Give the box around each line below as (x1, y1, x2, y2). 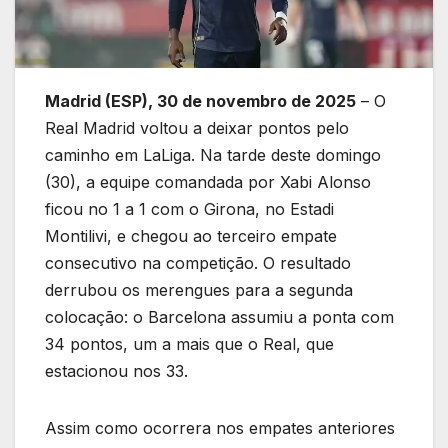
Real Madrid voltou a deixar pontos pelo (45, 118, 349, 139)
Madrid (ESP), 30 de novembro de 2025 (45, 91, 356, 112)
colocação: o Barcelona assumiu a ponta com (45, 307, 394, 328)
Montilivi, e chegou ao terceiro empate (45, 226, 337, 247)
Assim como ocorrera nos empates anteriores (45, 418, 395, 439)
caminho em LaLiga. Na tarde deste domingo (45, 145, 381, 166)
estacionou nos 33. (45, 361, 188, 382)
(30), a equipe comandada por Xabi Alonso (45, 172, 371, 193)
